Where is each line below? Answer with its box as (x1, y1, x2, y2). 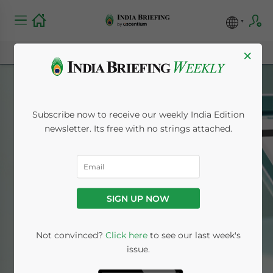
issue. (126, 243, 150, 255)
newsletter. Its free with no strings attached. (44, 122, 232, 134)
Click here (105, 229, 147, 241)
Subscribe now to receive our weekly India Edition (32, 108, 244, 120)
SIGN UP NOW (107, 193, 169, 204)
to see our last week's (147, 229, 241, 241)
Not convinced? (35, 229, 105, 241)
